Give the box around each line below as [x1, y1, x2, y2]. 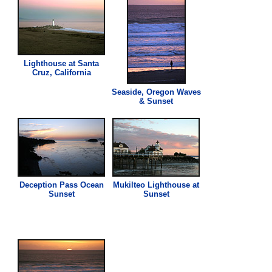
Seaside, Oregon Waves [111, 87, 201, 97]
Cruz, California [32, 67, 91, 77]
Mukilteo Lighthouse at [113, 180, 200, 189]
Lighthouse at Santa [24, 58, 100, 68]
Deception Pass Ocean [19, 180, 104, 189]
